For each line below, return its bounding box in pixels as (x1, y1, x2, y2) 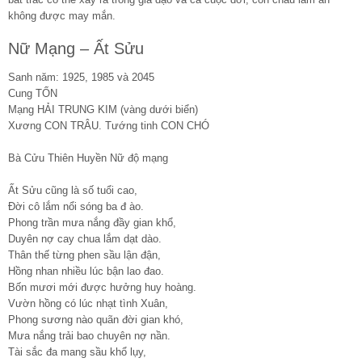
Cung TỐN (8, 86, 57, 99)
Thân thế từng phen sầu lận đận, (8, 248, 161, 261)
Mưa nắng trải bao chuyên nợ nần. (8, 329, 170, 342)
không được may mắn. (8, 9, 116, 22)
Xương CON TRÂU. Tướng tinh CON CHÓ (8, 119, 209, 132)
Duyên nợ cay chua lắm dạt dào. (8, 232, 162, 245)
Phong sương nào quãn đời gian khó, (8, 313, 183, 326)
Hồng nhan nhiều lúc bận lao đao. (8, 264, 164, 277)
